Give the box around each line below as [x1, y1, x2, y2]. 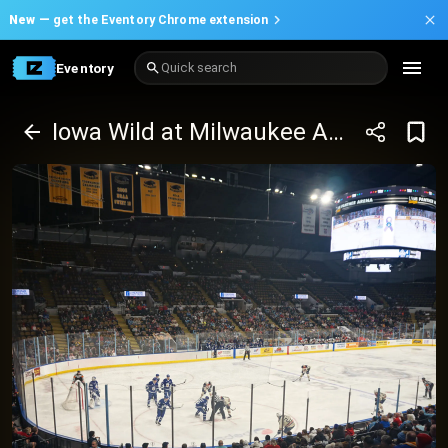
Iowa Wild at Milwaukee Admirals [328, 118, 344, 146]
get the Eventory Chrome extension [52, 12, 269, 27]
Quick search [161, 60, 237, 75]
